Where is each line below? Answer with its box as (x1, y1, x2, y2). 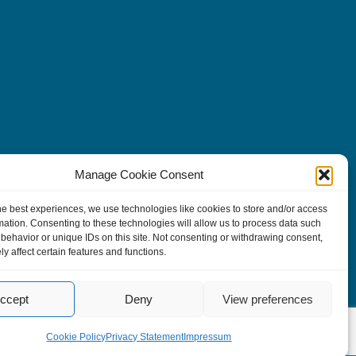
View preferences (222, 292, 313, 306)
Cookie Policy (46, 331, 106, 342)
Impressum (184, 331, 232, 342)
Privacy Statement (106, 331, 184, 342)
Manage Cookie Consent (74, 168, 203, 181)
